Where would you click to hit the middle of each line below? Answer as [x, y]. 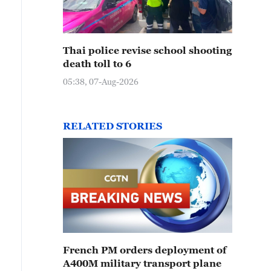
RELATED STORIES [113, 126]
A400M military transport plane [142, 263]
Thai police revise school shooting [147, 50]
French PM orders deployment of [145, 250]
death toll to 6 [97, 64]
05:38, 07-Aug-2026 [101, 81]
